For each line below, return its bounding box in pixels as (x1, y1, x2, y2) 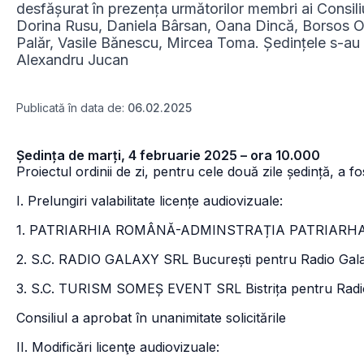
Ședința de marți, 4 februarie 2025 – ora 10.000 (16, 147, 320, 163)
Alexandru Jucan (16, 51, 128, 68)
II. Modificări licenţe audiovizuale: (16, 339, 219, 355)
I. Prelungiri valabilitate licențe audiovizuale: (16, 193, 283, 209)
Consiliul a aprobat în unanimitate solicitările (16, 310, 286, 326)
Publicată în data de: (16, 101, 128, 115)
